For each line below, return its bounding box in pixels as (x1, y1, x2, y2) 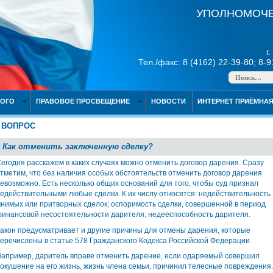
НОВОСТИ (151, 97, 186, 105)
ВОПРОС (1, 121, 35, 130)
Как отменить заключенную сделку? (2, 142, 153, 151)
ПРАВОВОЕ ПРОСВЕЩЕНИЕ (35, 97, 130, 105)
